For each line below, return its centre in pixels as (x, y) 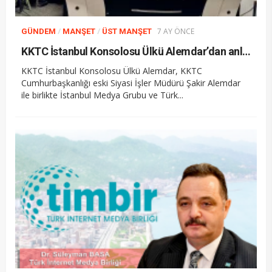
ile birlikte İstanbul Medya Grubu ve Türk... (102, 95)
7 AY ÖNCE (176, 31)
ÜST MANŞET (127, 31)
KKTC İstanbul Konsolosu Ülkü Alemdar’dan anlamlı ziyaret (246, 51)
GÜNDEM (39, 31)
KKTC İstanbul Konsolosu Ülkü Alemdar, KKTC (112, 70)
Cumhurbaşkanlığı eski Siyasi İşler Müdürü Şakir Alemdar (131, 83)
